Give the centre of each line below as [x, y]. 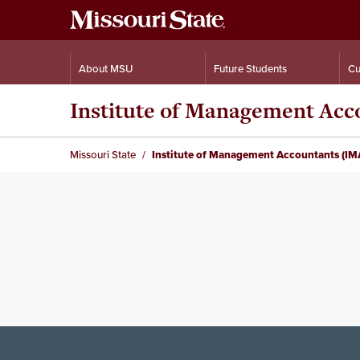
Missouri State [103, 155]
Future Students [250, 69]
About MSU [106, 69]
